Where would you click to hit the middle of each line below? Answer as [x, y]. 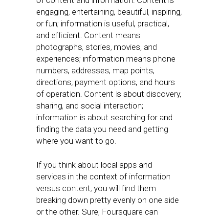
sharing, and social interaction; [90, 106]
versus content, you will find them [96, 188]
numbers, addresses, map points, [95, 70]
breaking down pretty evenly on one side [108, 200]
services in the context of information [103, 176]
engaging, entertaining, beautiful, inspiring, [109, 12]
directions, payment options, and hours [106, 82]
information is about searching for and [104, 117]
